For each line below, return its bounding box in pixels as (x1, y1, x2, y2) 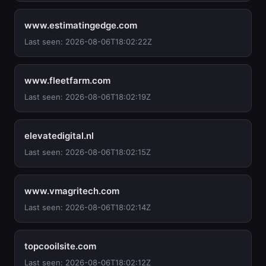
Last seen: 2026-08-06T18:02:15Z (24, 147, 151, 157)
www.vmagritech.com (24, 185, 119, 197)
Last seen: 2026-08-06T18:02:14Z (24, 202, 151, 212)
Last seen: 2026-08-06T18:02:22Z (24, 37, 152, 46)
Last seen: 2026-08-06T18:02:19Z (24, 92, 151, 102)
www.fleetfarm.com (24, 75, 110, 86)
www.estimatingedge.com (24, 20, 137, 31)
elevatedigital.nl (24, 130, 94, 141)
